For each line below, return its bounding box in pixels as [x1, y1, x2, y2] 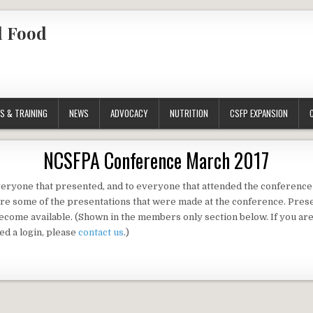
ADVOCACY [110, 106, 148, 121]
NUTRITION [170, 106, 208, 121]
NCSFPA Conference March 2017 [43, 146, 270, 175]
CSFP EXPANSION [230, 106, 288, 121]
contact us [78, 227, 124, 238]
